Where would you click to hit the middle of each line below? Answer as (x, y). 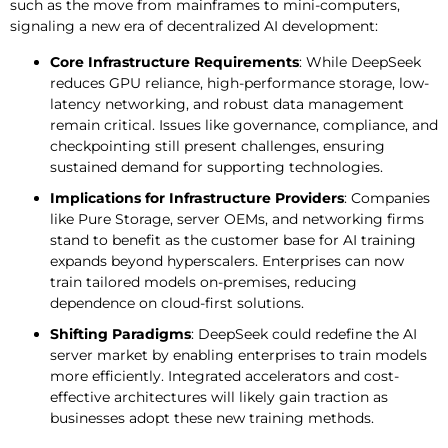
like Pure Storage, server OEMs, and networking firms (237, 218)
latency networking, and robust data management (227, 103)
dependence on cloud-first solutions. (177, 302)
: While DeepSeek (360, 61)
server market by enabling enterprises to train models (238, 354)
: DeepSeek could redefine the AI (304, 333)
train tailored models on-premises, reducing (203, 281)
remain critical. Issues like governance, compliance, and (244, 124)
